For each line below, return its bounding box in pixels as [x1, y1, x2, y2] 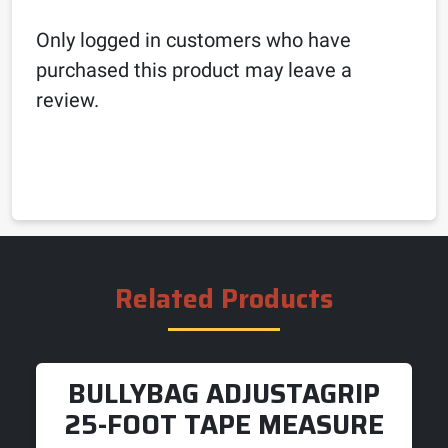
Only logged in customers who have [36, 27, 351, 52]
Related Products [115, 277, 333, 320]
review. [36, 87, 99, 112]
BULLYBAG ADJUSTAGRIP [68, 372, 380, 415]
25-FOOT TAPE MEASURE [64, 403, 384, 446]
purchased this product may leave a [36, 57, 352, 82]
